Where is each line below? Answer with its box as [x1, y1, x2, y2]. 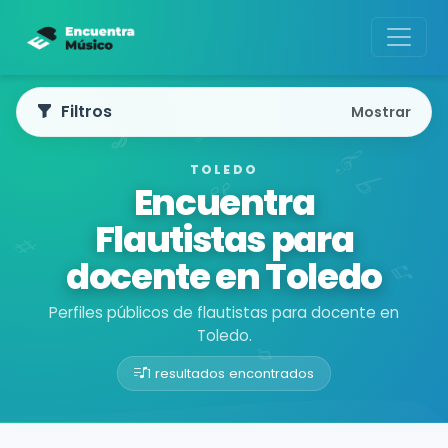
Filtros [61, 100, 112, 123]
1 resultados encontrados [147, 363, 314, 383]
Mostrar [351, 101, 411, 122]
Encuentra [133, 177, 315, 229]
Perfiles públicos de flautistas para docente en [49, 301, 399, 323]
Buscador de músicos [11, 410, 177, 434]
